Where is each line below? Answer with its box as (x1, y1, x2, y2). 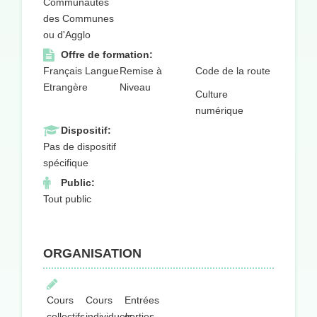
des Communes (43, 13, 114, 25)
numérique (195, 105, 244, 117)
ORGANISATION (43, 246, 142, 261)
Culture (195, 88, 229, 100)
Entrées (124, 294, 159, 306)
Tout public (43, 193, 91, 205)
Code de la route (195, 65, 271, 77)
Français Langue (43, 65, 119, 77)
